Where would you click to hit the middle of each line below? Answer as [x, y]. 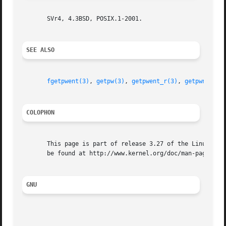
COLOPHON [41, 113]
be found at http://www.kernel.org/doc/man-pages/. [121, 154]
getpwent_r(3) [155, 81]
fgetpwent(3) [68, 81]
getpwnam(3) [204, 81]
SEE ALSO [41, 50]
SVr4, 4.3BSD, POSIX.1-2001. [82, 19]
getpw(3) [111, 81]
